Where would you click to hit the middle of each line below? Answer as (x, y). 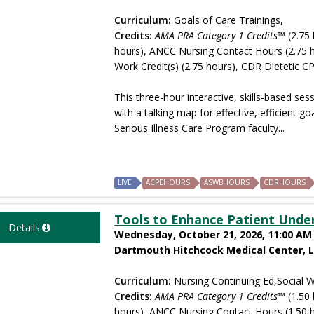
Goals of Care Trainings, (227, 20)
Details (24, 227)
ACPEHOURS (168, 182)
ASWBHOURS (227, 182)
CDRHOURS (285, 182)
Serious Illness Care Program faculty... (200, 128)
